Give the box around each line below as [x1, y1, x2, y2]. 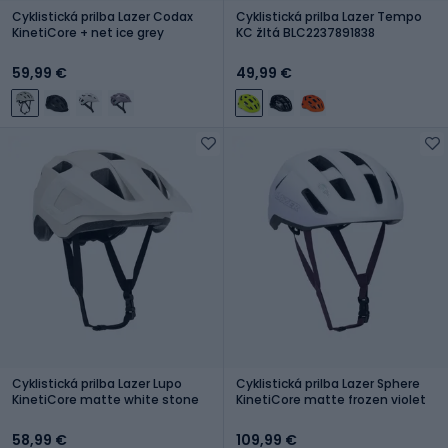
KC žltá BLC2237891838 [236, 23, 375, 41]
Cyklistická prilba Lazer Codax [12, 7, 193, 25]
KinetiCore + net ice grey [12, 23, 164, 41]
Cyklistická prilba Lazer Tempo [236, 7, 422, 25]
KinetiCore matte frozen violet [236, 390, 426, 408]
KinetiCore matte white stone [12, 390, 199, 408]
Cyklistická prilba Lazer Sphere [236, 374, 420, 392]
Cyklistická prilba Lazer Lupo [12, 374, 182, 392]
